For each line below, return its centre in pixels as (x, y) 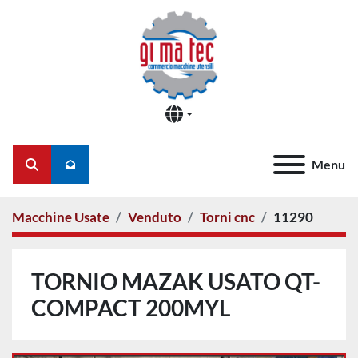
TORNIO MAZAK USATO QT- (176, 281)
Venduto (155, 217)
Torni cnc (227, 217)
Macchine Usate (61, 217)
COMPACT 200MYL (131, 308)
